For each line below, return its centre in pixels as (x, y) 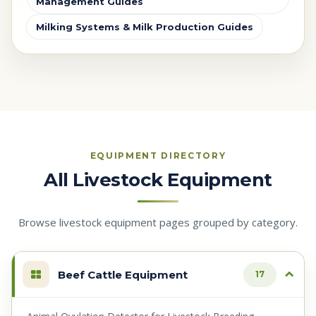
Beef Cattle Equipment (123, 274)
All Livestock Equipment (158, 180)
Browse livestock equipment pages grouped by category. (158, 223)
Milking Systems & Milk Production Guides (145, 27)
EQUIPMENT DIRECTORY (158, 156)
